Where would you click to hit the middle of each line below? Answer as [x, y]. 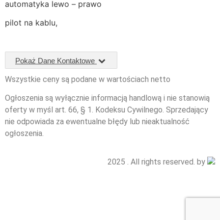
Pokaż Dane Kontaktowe [56, 60]
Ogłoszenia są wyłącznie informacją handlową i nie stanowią [107, 98]
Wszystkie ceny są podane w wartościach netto [88, 79]
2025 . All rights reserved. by [157, 162]
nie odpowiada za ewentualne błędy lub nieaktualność [97, 121]
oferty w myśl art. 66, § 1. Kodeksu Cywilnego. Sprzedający [107, 110]
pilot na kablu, [31, 23]
